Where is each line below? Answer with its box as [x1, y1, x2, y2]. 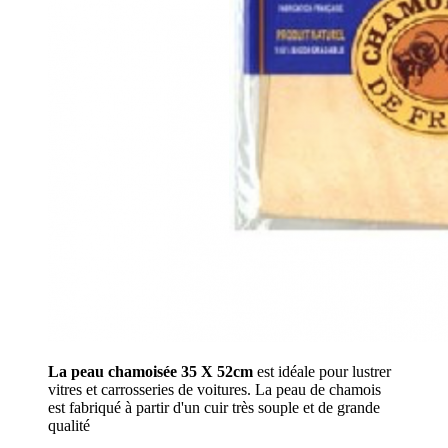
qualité [48, 416, 90, 434]
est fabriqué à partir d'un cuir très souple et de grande [48, 398, 380, 416]
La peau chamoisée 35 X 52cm [48, 362, 253, 380]
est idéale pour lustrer [253, 362, 391, 380]
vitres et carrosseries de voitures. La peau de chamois [48, 380, 381, 398]
